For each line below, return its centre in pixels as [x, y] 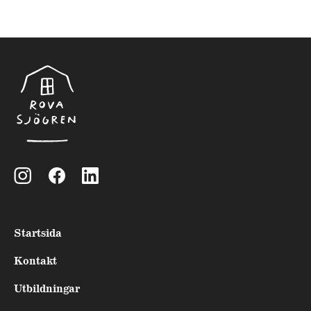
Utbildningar [47, 289]
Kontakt [35, 262]
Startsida [38, 234]
